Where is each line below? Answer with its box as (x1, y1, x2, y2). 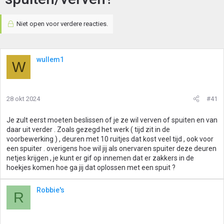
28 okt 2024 (6, 95, 40, 102)
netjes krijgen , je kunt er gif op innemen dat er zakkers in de (6, 154, 194, 162)
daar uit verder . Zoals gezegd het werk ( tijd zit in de (6, 125, 170, 133)
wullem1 (36, 55, 64, 63)
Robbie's (36, 186, 64, 194)
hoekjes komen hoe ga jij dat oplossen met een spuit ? (6, 163, 175, 171)
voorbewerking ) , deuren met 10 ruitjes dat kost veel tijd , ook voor (6, 135, 213, 143)
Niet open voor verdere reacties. (14, 20, 108, 27)
